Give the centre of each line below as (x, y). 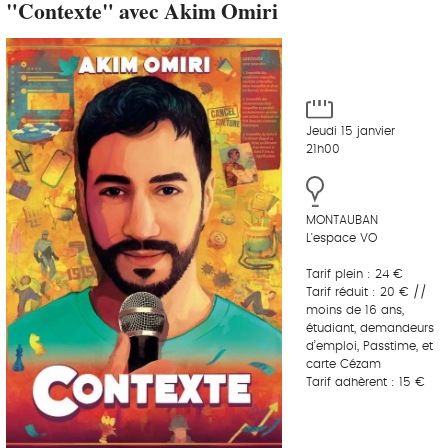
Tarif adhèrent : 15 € (365, 381)
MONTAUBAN (342, 219)
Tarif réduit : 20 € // (366, 291)
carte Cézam (343, 363)
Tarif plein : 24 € (354, 273)
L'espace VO (341, 237)
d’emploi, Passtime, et (369, 345)
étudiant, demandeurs (370, 327)
